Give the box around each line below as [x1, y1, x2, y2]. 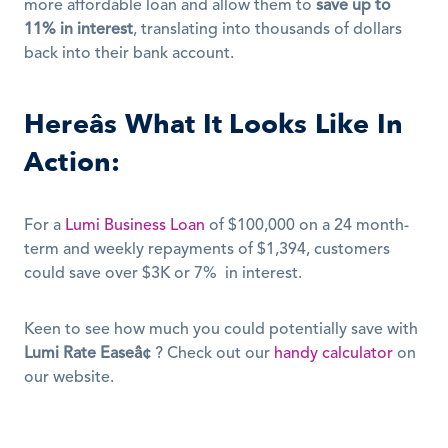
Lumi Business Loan [65, 218, 205, 234]
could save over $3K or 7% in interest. [24, 266, 306, 282]
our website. [24, 370, 118, 386]
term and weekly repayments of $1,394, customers [24, 242, 390, 258]
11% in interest [24, 22, 133, 38]
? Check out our [151, 346, 274, 362]
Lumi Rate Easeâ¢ [24, 346, 151, 362]
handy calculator [274, 346, 393, 362]
